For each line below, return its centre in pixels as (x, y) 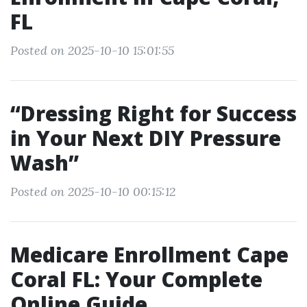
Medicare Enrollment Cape (149, 255)
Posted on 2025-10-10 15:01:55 (92, 50)
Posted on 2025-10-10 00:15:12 (93, 192)
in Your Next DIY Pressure (146, 138)
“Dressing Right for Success (153, 113)
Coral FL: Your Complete (136, 279)
